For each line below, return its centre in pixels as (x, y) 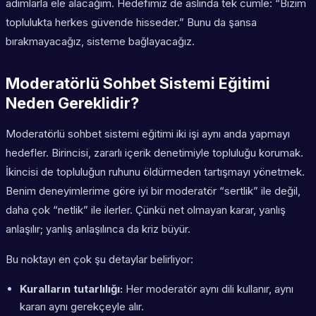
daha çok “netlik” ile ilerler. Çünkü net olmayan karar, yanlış (146, 210)
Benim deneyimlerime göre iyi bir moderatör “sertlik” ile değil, (153, 191)
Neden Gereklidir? (72, 103)
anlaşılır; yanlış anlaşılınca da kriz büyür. (98, 229)
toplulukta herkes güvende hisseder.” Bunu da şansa (131, 23)
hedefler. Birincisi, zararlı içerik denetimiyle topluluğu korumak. (154, 153)
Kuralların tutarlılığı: (71, 289)
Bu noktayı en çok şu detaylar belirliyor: (99, 260)
